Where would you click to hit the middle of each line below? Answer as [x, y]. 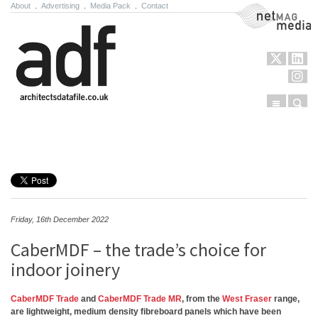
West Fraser [247, 299]
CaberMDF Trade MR [140, 299]
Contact [155, 6]
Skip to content [50, 142]
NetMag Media [261, 9]
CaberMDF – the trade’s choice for [138, 250]
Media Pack [110, 6]
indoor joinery [65, 269]
